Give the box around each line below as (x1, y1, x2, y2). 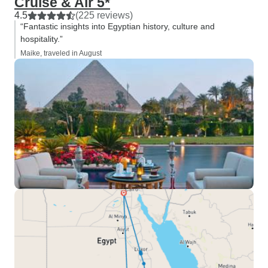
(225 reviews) (75, 10, 133, 20)
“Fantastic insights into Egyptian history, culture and (20, 22, 215, 31)
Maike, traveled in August (20, 49, 102, 57)
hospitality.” (20, 34, 63, 44)
